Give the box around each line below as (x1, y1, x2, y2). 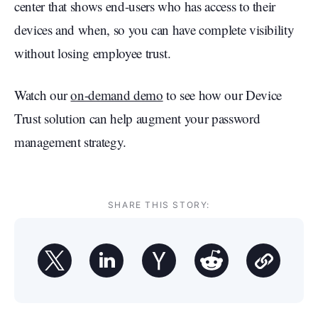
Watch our (14, 85, 71, 104)
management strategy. (14, 132, 126, 150)
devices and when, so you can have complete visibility (14, 20, 295, 38)
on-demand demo (70, 85, 163, 104)
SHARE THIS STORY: (107, 199, 211, 210)
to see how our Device (163, 85, 282, 104)
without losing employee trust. (14, 43, 171, 62)
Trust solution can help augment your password (14, 109, 261, 127)
